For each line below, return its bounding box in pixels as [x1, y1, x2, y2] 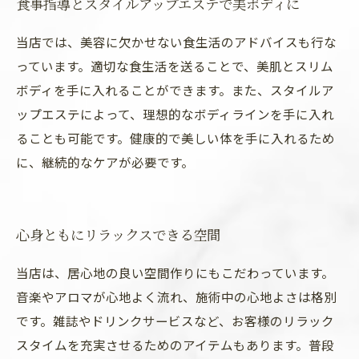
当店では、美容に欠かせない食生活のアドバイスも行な [16, 33, 337, 50]
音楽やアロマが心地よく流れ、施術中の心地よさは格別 [16, 288, 337, 305]
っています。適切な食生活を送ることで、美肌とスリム [16, 57, 333, 75]
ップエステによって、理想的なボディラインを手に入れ [16, 105, 334, 123]
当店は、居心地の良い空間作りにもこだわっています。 [16, 264, 334, 281]
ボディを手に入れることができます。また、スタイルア [16, 81, 334, 99]
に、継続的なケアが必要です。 [16, 153, 194, 171]
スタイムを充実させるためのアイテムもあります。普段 [16, 336, 334, 353]
